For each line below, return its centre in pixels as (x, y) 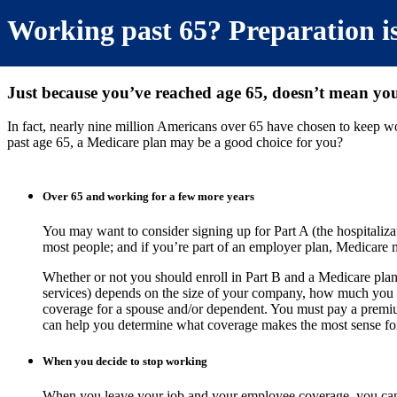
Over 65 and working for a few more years (148, 196)
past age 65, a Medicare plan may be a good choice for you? (175, 143)
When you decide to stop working (125, 361)
